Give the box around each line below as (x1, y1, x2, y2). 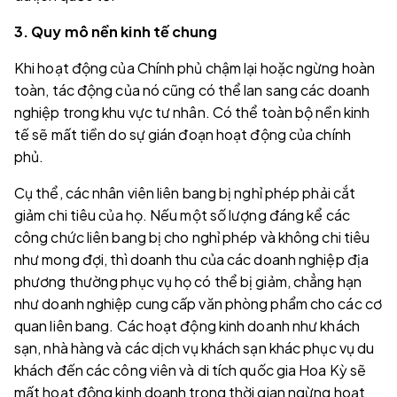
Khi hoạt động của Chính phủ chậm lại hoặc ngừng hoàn (14, 58, 375, 77)
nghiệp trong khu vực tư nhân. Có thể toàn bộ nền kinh (14, 102, 370, 121)
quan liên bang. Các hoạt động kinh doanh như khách (14, 315, 360, 335)
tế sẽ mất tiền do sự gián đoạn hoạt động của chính (14, 124, 351, 144)
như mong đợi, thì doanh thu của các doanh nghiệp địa (14, 249, 369, 269)
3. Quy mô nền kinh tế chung (14, 21, 221, 41)
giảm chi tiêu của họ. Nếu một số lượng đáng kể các (14, 205, 350, 224)
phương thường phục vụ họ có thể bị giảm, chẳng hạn (14, 271, 362, 291)
